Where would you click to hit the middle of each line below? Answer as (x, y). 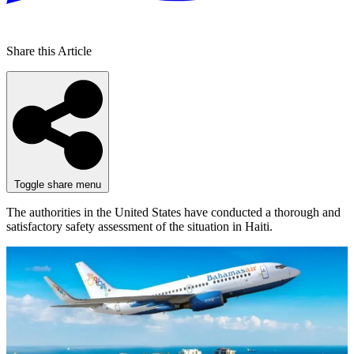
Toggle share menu (58, 185)
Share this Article (49, 51)
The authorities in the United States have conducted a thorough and (173, 213)
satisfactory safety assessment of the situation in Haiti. (139, 227)
